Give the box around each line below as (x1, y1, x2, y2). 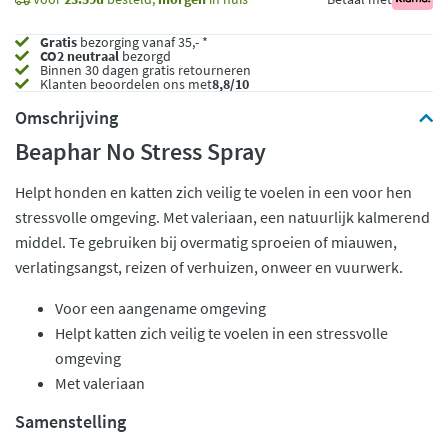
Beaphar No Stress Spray (15, 136, 266, 167)
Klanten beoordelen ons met (40, 75, 212, 93)
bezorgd (119, 47, 171, 65)
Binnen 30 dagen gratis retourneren (37, 61, 251, 79)
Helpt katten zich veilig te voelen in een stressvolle (55, 323, 388, 343)
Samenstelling (15, 410, 126, 433)
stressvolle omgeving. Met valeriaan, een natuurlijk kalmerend (15, 207, 430, 227)
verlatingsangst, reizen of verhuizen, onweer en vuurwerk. (15, 257, 403, 277)
